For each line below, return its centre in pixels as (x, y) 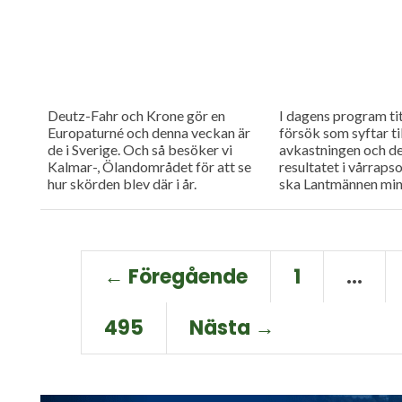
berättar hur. (317, 217)
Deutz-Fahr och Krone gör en (136, 115)
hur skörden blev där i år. (122, 183)
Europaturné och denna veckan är (149, 132)
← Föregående (176, 277)
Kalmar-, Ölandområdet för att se (149, 166)
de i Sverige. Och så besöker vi (140, 149)
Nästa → (232, 328)
